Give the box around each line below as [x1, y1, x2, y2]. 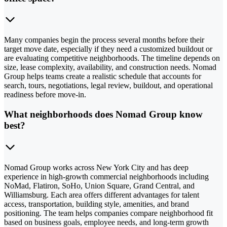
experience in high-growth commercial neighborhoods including [4, 172, 209, 181]
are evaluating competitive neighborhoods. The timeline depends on [4, 54, 220, 63]
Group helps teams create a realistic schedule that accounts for [4, 72, 201, 81]
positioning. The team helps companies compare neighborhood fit [4, 208, 213, 217]
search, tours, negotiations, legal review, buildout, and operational [4, 81, 213, 90]
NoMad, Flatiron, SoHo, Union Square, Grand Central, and [4, 181, 195, 190]
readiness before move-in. [4, 90, 86, 99]
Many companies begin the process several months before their [4, 35, 204, 45]
